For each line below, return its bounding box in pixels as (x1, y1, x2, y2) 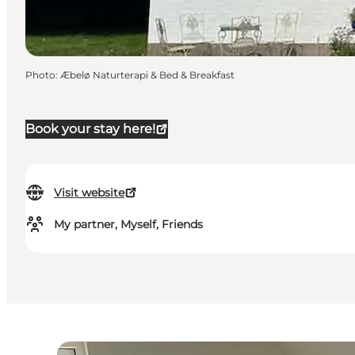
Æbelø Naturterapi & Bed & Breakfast (60, 69, 235, 82)
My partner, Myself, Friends (54, 217, 203, 232)
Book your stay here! (25, 121, 155, 137)
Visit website (54, 185, 124, 200)
